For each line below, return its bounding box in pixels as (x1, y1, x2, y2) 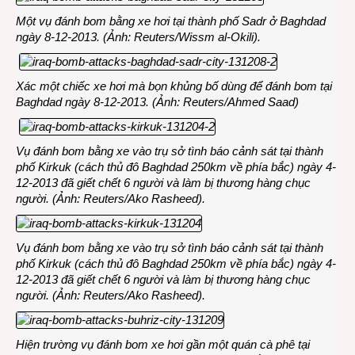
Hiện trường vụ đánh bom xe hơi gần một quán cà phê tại (16, 338, 310, 351)
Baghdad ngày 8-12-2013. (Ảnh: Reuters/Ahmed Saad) (16, 95, 299, 109)
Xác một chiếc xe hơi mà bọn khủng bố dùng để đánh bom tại (16, 79, 332, 93)
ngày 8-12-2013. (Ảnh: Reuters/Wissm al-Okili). (16, 30, 261, 44)
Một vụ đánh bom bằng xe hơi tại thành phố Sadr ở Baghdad (16, 14, 326, 28)
